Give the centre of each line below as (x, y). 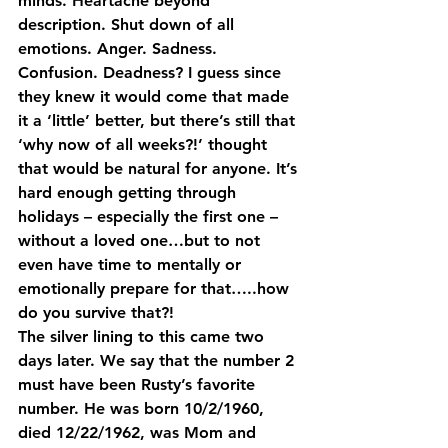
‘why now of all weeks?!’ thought (145, 144)
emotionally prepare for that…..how (156, 288)
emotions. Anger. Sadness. (120, 48)
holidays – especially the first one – (150, 216)
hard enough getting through (129, 192)
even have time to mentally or (132, 264)
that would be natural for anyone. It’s (160, 168)
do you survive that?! (96, 312)
